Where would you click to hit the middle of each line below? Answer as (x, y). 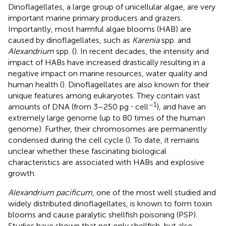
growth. (22, 173)
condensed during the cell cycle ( (68, 140)
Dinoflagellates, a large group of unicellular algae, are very (112, 7)
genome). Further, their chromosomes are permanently (107, 129)
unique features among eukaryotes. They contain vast (104, 95)
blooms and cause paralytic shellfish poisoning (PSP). (103, 214)
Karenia (146, 40)
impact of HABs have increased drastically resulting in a (107, 62)
